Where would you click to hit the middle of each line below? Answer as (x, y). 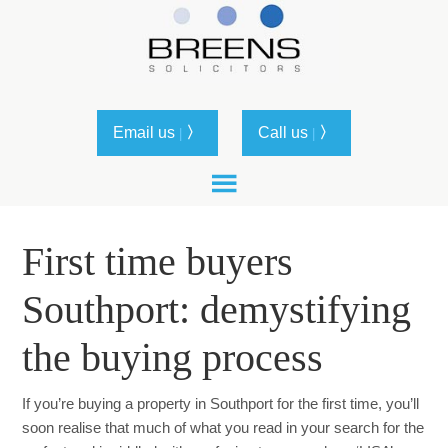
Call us (285, 132)
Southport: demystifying (217, 309)
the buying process (173, 357)
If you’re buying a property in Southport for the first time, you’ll (221, 403)
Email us (146, 132)
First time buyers (158, 261)
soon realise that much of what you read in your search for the (223, 427)
